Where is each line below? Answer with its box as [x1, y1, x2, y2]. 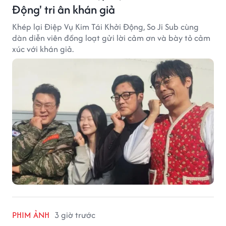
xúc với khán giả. [12, 42, 74, 55]
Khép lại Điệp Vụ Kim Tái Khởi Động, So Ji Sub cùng [12, 20, 199, 33]
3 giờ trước [54, 208, 95, 221]
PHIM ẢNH [12, 208, 49, 221]
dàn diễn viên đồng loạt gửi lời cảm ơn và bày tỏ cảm [12, 31, 210, 44]
